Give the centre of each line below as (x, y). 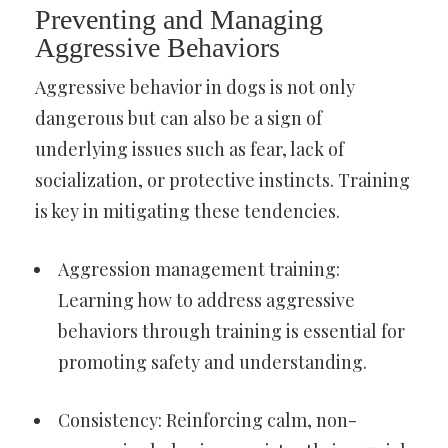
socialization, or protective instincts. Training (222, 180)
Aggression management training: (199, 269)
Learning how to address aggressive (206, 300)
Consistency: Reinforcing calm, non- (207, 420)
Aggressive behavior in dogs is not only (195, 87)
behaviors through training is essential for (231, 331)
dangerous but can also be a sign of (178, 118)
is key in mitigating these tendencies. (187, 211)
